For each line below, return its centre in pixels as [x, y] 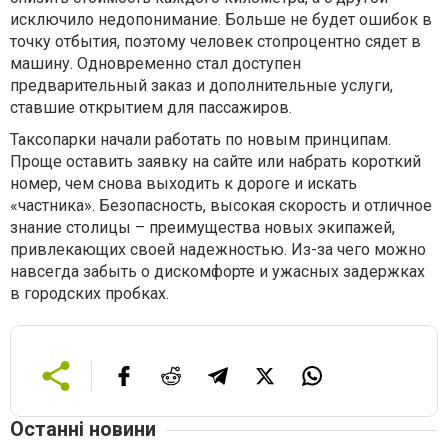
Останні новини [83, 429]
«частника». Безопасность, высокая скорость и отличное [221, 205]
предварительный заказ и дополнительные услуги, [201, 85]
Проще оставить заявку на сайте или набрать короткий [215, 161]
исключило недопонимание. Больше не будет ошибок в [221, 19]
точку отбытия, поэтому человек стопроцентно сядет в [215, 41]
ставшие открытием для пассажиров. [151, 107]
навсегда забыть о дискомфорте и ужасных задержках [217, 271]
